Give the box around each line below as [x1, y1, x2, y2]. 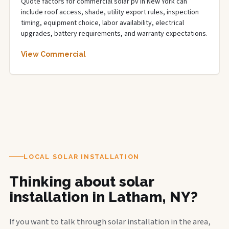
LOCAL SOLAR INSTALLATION [24, 152, 140, 161]
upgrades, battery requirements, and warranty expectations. [21, 29, 208, 39]
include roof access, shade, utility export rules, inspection [21, 7, 199, 17]
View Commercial [21, 50, 86, 58]
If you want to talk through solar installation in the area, [9, 215, 211, 228]
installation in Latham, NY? [9, 188, 198, 205]
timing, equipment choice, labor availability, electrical [21, 18, 184, 28]
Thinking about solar [9, 173, 154, 190]
